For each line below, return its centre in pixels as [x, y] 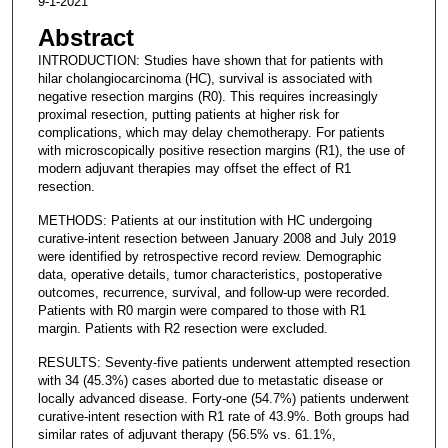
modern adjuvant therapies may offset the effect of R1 [194, 168]
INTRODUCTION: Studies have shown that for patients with [210, 60]
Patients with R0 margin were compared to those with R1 [201, 310]
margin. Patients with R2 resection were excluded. [182, 328]
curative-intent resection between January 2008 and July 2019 [216, 238]
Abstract [85, 37]
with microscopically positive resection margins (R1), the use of [221, 150]
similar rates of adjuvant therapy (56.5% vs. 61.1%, [186, 434]
